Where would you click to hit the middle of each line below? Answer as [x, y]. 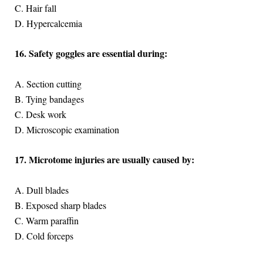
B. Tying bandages [49, 99]
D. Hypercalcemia [48, 23]
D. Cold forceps [44, 235]
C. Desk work [40, 114]
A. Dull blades [41, 190]
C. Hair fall [35, 8]
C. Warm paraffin [46, 220]
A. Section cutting [48, 83]
